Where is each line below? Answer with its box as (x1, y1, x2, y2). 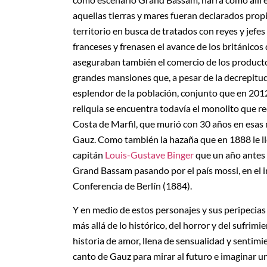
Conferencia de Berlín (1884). (73, 179, 192, 191)
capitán (73, 148, 105, 160)
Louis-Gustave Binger (105, 148, 194, 160)
